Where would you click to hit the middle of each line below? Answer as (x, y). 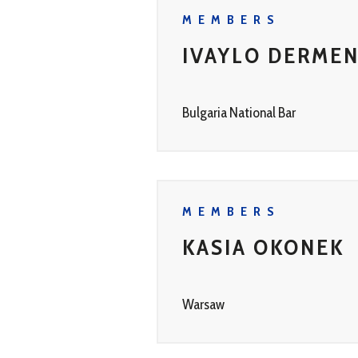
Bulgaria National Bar (239, 113)
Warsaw (203, 304)
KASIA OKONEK (263, 247)
